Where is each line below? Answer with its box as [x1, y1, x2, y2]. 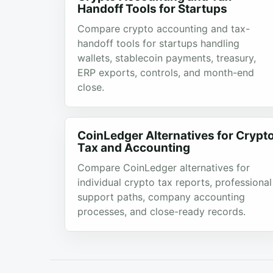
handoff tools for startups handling [77, 37, 239, 49]
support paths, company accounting [77, 191, 245, 203]
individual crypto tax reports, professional [77, 176, 272, 188]
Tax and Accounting [77, 141, 190, 155]
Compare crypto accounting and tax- [77, 23, 250, 35]
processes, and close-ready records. [77, 205, 246, 218]
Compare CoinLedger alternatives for [77, 161, 250, 174]
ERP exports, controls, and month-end [77, 66, 254, 79]
